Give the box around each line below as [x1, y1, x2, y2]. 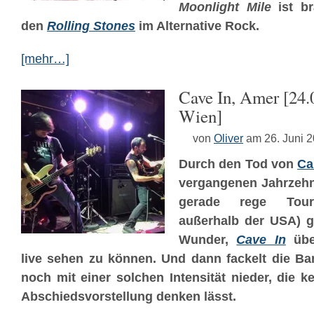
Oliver [214, 132, 243, 144]
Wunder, [179, 233, 237, 247]
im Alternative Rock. [135, 19, 259, 33]
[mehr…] [21, 52, 69, 66]
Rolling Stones [47, 19, 135, 33]
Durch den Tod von [179, 157, 298, 171]
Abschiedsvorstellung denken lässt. [21, 289, 236, 303]
